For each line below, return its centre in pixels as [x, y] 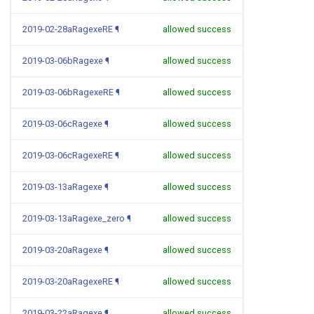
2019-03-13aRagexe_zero [74, 218]
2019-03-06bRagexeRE [68, 92]
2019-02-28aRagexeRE [68, 29]
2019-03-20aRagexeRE [68, 281]
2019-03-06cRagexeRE [68, 155]
